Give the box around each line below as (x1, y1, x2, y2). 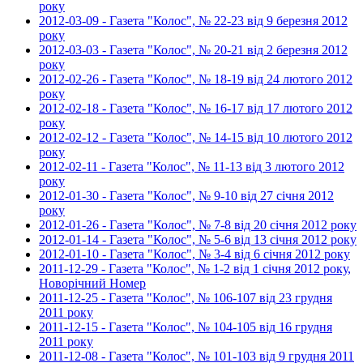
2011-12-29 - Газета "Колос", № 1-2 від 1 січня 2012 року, (39, 262, 351, 276)
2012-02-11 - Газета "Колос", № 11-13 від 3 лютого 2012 (39, 160, 344, 174)
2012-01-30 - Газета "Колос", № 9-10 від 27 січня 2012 (39, 189, 334, 203)
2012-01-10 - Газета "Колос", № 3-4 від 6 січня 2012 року (39, 247, 350, 262)
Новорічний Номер (39, 276, 146, 291)
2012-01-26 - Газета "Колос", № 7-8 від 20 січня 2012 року (39, 218, 357, 233)
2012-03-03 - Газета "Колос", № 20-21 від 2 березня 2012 (39, 43, 348, 58)
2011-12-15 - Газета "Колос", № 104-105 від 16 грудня (39, 320, 332, 335)
